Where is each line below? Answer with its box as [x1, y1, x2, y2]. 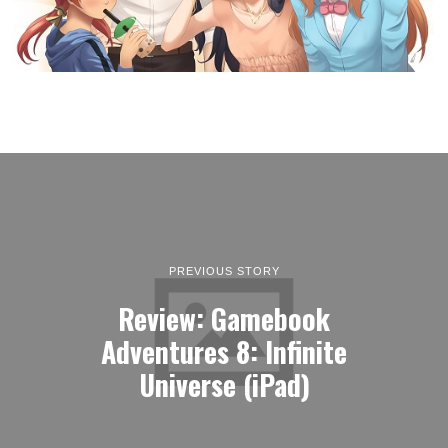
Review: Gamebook [118, 296, 330, 339]
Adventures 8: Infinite [101, 329, 347, 372]
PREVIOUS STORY [168, 264, 280, 277]
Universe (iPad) [138, 362, 310, 405]
